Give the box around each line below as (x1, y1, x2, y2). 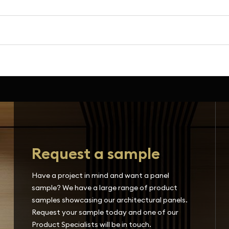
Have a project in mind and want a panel (32, 171, 170, 180)
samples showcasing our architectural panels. (32, 195, 188, 204)
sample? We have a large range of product (32, 183, 178, 192)
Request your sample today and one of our (32, 208, 179, 217)
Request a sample (32, 144, 161, 163)
